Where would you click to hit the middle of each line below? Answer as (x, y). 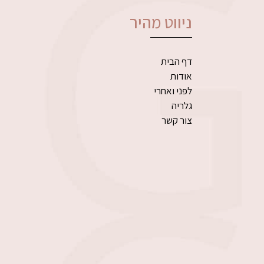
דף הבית (176, 61)
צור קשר (177, 120)
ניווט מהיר (161, 22)
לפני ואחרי (173, 90)
